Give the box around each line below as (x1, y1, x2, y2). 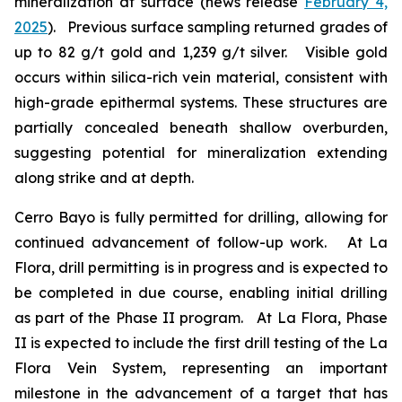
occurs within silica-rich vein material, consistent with (14, 68, 388, 87)
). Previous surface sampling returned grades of (48, 18, 388, 37)
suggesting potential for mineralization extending (14, 144, 388, 162)
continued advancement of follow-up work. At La (14, 233, 388, 252)
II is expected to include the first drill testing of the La (14, 334, 388, 353)
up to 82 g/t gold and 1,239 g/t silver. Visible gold (14, 43, 388, 62)
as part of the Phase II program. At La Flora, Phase (14, 309, 388, 328)
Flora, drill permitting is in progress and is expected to (14, 258, 388, 277)
